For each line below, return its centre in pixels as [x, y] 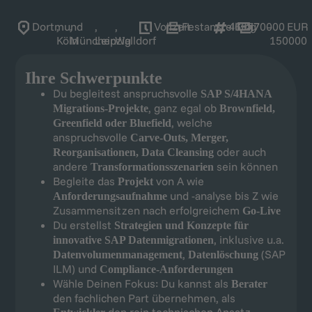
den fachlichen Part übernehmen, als [144, 298]
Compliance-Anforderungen [166, 270]
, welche [192, 123]
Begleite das [85, 181]
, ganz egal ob [184, 108]
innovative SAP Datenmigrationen [133, 240]
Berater [249, 284]
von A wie [180, 181]
